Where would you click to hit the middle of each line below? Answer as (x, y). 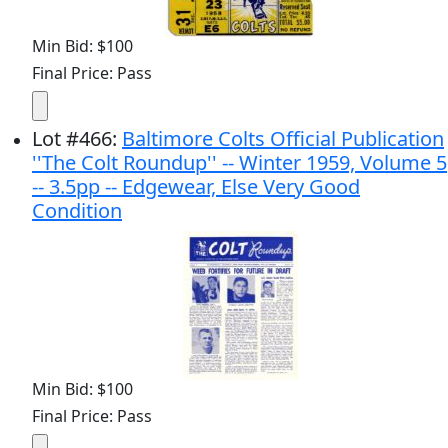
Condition (77, 210)
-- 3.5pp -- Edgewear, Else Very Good (196, 186)
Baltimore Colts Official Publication (283, 138)
